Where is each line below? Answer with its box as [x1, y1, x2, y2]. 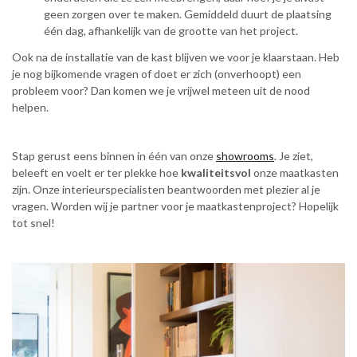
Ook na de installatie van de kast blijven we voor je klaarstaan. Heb [12, 50, 339, 64]
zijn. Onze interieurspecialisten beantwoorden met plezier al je [12, 182, 320, 196]
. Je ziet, [274, 149, 313, 163]
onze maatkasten [251, 166, 339, 179]
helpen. [12, 100, 49, 114]
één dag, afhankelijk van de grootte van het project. [44, 24, 298, 37]
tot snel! [12, 216, 55, 229]
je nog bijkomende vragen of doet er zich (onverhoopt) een [12, 67, 301, 80]
